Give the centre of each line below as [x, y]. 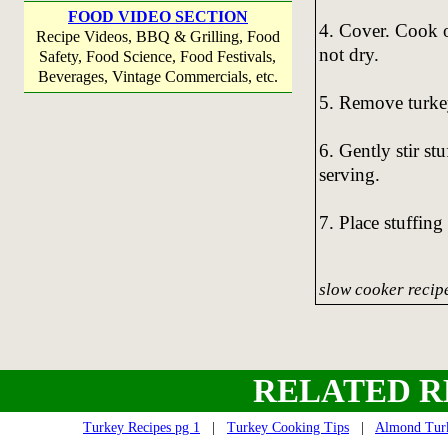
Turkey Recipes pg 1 [141, 428]
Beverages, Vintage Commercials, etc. [158, 76]
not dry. [348, 54]
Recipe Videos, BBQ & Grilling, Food [158, 36]
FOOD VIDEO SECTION [158, 16]
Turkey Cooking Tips [288, 428]
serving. [349, 174]
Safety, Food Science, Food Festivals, [158, 56]
